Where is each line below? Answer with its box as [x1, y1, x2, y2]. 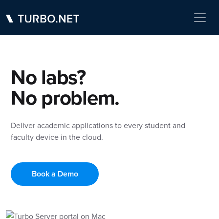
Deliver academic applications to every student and [11, 120, 185, 131]
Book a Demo [31, 168, 78, 179]
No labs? [11, 62, 86, 91]
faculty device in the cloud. [11, 131, 103, 142]
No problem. [11, 83, 120, 112]
